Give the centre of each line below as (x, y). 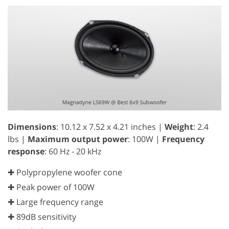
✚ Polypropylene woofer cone (65, 172)
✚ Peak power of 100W (51, 187)
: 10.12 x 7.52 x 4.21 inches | (110, 127)
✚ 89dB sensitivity (42, 216)
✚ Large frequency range (55, 202)
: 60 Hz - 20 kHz (73, 151)
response (26, 151)
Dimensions (32, 127)
